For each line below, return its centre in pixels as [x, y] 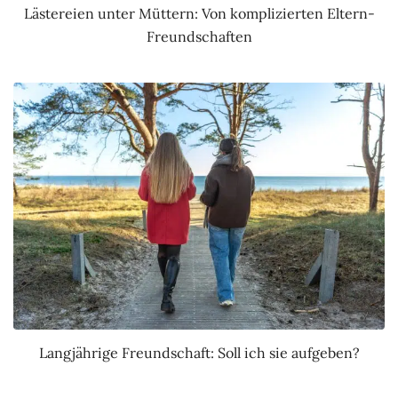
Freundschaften [199, 36]
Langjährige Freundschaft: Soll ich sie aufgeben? [199, 352]
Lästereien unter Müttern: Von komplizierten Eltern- [199, 13]
